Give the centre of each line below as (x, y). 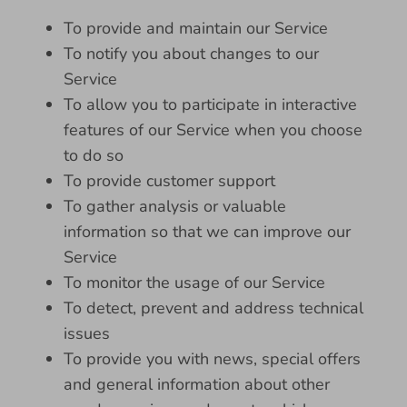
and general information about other (197, 384)
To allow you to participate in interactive (210, 104)
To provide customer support (169, 181)
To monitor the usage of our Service (194, 283)
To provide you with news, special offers (212, 359)
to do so (94, 155)
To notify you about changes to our (191, 54)
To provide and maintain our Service (196, 28)
